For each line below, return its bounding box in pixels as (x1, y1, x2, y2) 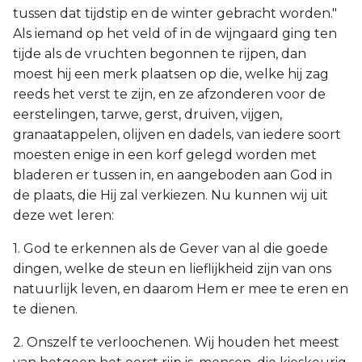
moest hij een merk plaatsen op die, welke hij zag (13, 66, 329, 82)
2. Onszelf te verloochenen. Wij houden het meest (13, 335, 339, 350)
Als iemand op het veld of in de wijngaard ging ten (13, 26, 337, 41)
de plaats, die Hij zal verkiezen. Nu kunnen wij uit (13, 187, 328, 203)
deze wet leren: (13, 208, 114, 223)
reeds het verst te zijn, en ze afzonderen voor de (13, 86, 326, 102)
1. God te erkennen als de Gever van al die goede (13, 241, 328, 256)
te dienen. (13, 301, 78, 317)
